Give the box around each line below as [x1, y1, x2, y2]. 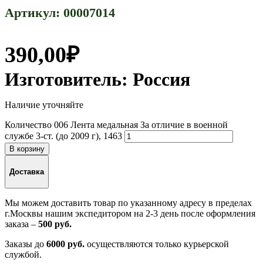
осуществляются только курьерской [85, 238, 229, 249]
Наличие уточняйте [5, 100, 83, 110]
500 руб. [38, 218, 72, 229]
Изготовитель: [5, 69, 133, 90]
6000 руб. [46, 238, 85, 249]
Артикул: [5, 5, 63, 21]
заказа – [5, 218, 38, 229]
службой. [5, 249, 42, 259]
